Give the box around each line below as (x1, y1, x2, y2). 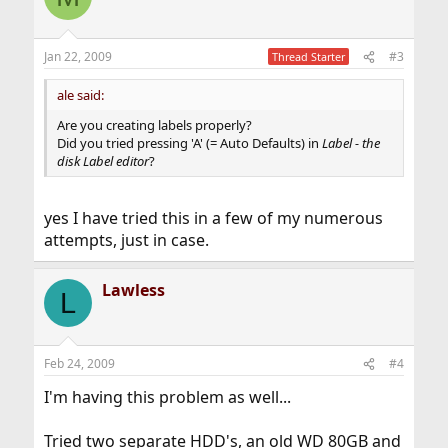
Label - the (321, 134, 380, 152)
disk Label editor (56, 152, 149, 170)
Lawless (101, 279, 165, 301)
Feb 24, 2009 (43, 355, 115, 372)
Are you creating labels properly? (56, 116, 252, 134)
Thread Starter (272, 49, 346, 64)
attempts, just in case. (43, 229, 209, 251)
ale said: (56, 86, 104, 104)
